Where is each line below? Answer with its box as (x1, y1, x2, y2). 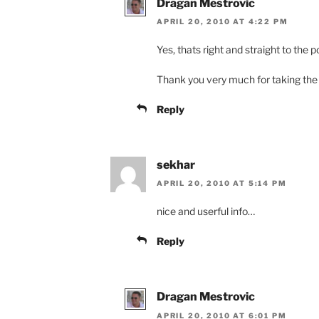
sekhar (157, 157, 195, 172)
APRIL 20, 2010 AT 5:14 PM (157, 179, 287, 188)
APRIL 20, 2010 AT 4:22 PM (157, 16, 288, 26)
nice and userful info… (157, 205, 255, 218)
